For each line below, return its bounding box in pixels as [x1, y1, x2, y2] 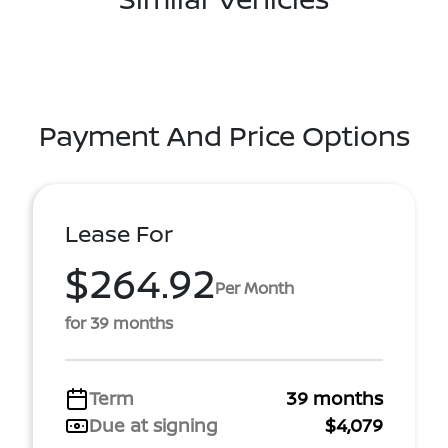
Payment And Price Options [38, 116, 410, 154]
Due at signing [89, 413, 218, 437]
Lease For [65, 218, 173, 249]
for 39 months [65, 312, 173, 334]
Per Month [215, 276, 294, 299]
